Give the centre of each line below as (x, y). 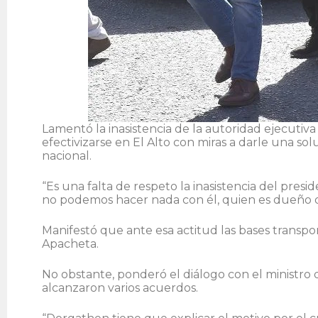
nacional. (67, 155)
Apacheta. (70, 243)
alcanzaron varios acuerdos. (120, 287)
